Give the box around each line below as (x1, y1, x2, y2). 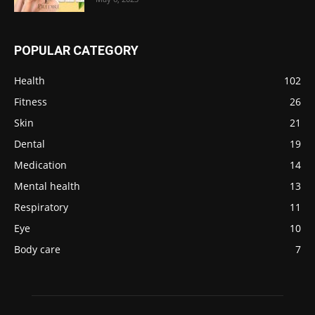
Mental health (14, 179, 80, 193)
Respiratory (14, 200, 68, 214)
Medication (14, 158, 67, 172)
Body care (14, 243, 60, 257)
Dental (14, 137, 45, 151)
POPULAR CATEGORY (14, 43, 139, 58)
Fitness (14, 95, 47, 109)
